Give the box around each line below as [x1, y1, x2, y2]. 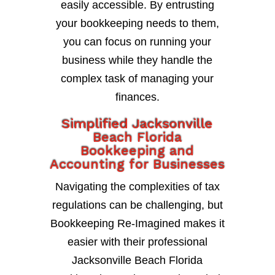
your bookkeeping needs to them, [55, 17, 219, 30]
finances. [115, 91, 160, 104]
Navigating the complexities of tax [55, 180, 220, 193]
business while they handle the [62, 54, 213, 67]
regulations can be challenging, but [52, 199, 223, 212]
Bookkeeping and [80, 143, 195, 159]
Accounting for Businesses [50, 157, 225, 172]
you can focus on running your [63, 36, 212, 48]
